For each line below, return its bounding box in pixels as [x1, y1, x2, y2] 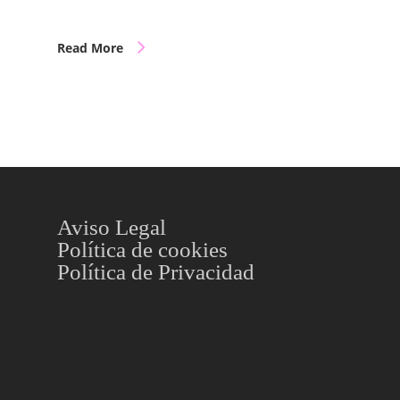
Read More [57, 39, 123, 56]
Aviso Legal [57, 215, 166, 239]
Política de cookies [57, 237, 228, 262]
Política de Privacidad [57, 260, 254, 284]
